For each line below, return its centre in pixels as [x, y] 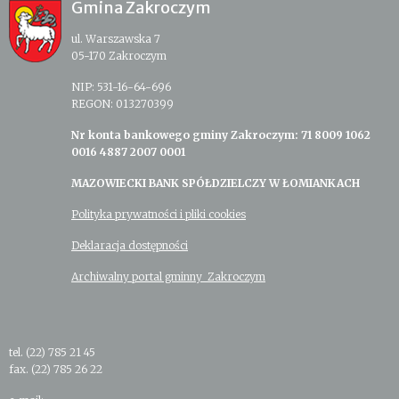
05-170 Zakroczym [119, 55]
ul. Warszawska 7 [116, 38]
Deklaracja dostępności [130, 245]
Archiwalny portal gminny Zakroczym [168, 276]
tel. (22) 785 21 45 [52, 352]
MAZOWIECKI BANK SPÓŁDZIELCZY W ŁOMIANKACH [216, 183]
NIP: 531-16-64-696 [121, 86]
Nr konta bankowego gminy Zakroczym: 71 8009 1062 [221, 134]
